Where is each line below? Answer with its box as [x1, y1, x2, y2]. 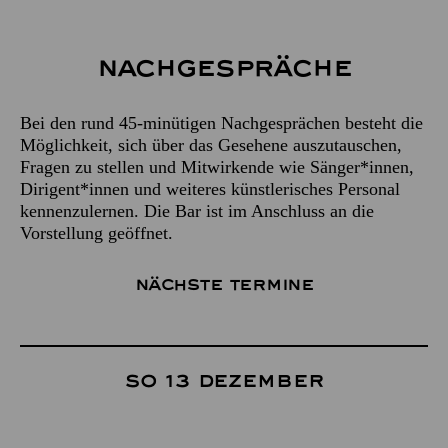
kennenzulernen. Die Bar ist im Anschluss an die [20, 201, 374, 221]
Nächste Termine [134, 276, 314, 294]
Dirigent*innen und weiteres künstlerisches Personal [20, 179, 400, 199]
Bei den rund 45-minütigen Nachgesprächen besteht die [20, 113, 423, 133]
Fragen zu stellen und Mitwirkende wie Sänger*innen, [20, 157, 414, 177]
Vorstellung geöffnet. [20, 223, 173, 243]
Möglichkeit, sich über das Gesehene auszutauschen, [20, 135, 402, 155]
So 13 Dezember [123, 371, 325, 392]
